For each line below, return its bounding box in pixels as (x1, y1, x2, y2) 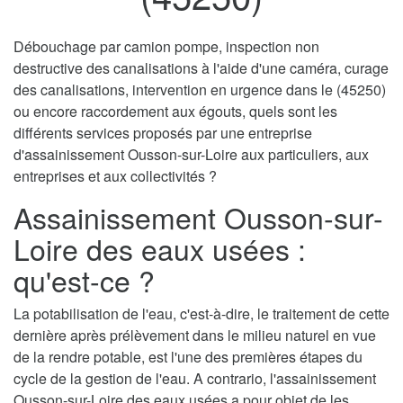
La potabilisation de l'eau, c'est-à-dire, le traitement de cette (13, 303, 390, 325)
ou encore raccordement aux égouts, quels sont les (13, 101, 337, 122)
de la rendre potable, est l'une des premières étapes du (13, 346, 363, 368)
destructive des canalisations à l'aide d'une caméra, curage (13, 58, 389, 79)
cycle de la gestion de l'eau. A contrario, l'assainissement (13, 368, 376, 390)
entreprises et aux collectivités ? (13, 166, 217, 187)
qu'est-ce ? (13, 259, 155, 301)
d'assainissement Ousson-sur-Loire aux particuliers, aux (13, 144, 369, 166)
